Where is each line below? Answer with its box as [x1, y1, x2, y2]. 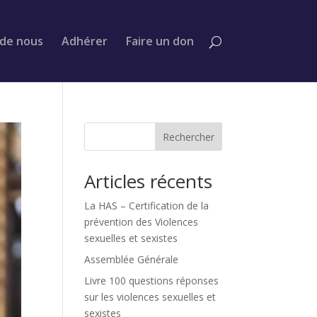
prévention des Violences [84, 215, 199, 229]
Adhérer [61, 33, 108, 49]
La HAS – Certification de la [84, 199, 209, 212]
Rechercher [162, 129, 214, 144]
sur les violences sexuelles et [84, 290, 217, 304]
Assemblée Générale [84, 253, 179, 266]
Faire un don [125, 33, 194, 49]
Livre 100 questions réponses [84, 274, 219, 287]
